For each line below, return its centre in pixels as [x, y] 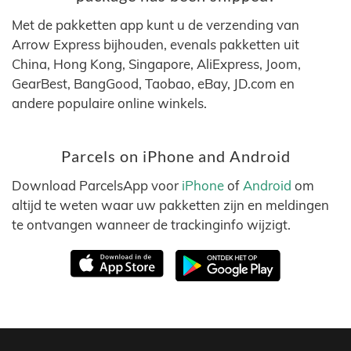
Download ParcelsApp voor [97, 185]
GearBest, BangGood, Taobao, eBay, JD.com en [153, 83]
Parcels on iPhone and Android [175, 156]
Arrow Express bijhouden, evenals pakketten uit [156, 44]
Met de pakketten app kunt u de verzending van [156, 25]
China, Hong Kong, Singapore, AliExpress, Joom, [156, 64]
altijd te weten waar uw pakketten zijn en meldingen [170, 205]
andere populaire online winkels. [109, 103]
